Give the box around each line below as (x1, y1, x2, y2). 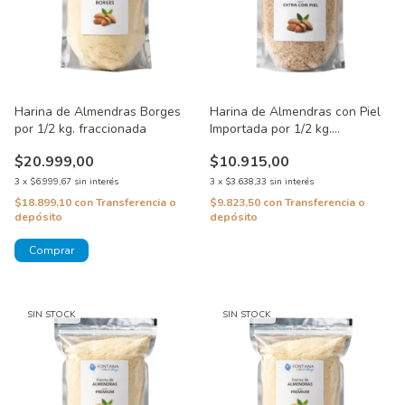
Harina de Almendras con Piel (210, 103, 381, 120)
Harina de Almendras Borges (14, 103, 181, 120)
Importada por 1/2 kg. (210, 120, 332, 137)
